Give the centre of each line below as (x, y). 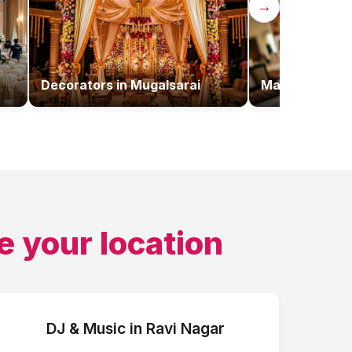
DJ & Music (86, 328)
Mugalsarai (165, 85)
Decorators (77, 85)
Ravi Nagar (186, 328)
